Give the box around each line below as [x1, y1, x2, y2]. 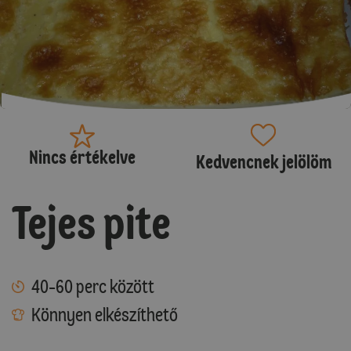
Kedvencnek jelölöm [195, 150, 331, 173]
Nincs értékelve [28, 145, 136, 168]
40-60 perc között [31, 274, 154, 298]
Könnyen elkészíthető [31, 302, 178, 326]
